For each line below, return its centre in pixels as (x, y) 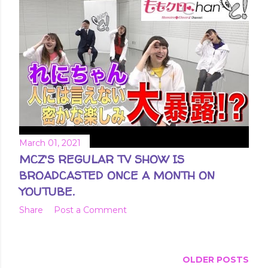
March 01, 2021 (50, 143)
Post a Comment (90, 210)
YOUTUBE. (47, 191)
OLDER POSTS (216, 259)
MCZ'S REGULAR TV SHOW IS (102, 159)
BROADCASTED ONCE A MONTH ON (117, 175)
